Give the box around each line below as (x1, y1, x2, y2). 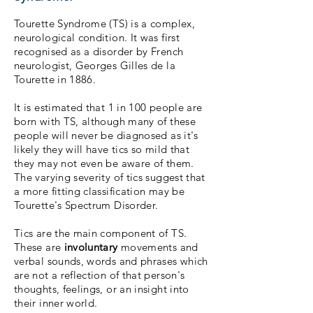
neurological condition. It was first (14, 31, 180, 45)
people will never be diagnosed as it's (14, 129, 198, 143)
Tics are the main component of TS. (14, 226, 187, 240)
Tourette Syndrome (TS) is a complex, (14, 17, 195, 31)
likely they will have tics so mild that (14, 143, 190, 156)
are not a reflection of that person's (14, 268, 185, 282)
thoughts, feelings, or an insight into (14, 282, 189, 296)
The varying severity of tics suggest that (14, 170, 205, 184)
